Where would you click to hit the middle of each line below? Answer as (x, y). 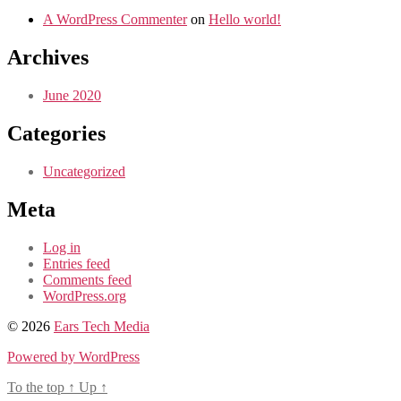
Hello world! (245, 20)
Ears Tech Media (102, 326)
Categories (56, 134)
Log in (62, 247)
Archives (48, 58)
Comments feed (87, 279)
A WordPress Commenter (115, 20)
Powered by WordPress (73, 356)
